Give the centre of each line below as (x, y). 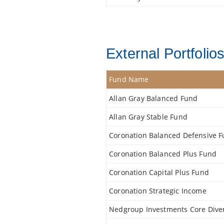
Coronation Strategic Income (158, 191)
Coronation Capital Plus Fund (159, 172)
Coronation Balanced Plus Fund (163, 154)
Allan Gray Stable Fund (148, 117)
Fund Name (129, 79)
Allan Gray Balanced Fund (153, 98)
